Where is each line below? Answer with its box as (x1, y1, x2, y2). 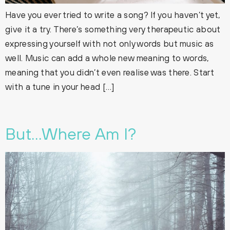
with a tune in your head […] (5, 81, 114, 92)
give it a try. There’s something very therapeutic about (5, 24, 221, 34)
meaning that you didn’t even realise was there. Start (5, 67, 214, 78)
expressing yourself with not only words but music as (5, 38, 214, 49)
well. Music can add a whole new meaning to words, (5, 52, 209, 63)
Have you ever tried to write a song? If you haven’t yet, (5, 9, 221, 20)
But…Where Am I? (5, 124, 137, 143)
